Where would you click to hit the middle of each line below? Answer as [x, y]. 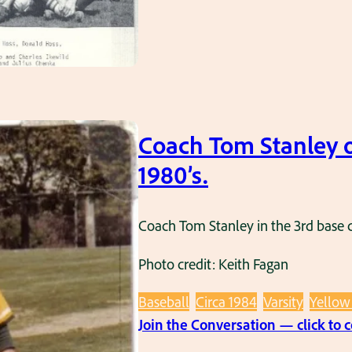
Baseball [164, 301]
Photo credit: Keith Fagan [213, 264]
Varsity [283, 301]
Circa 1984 [226, 301]
